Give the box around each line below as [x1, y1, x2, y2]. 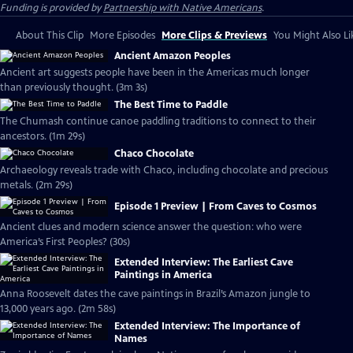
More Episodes [90, 29, 155, 42]
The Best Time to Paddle [114, 98, 228, 111]
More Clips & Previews [162, 29, 267, 42]
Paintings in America [114, 268, 212, 281]
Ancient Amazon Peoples [114, 50, 231, 62]
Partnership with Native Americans [103, 2, 262, 14]
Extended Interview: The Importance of [114, 320, 300, 333]
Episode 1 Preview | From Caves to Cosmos [114, 200, 317, 213]
